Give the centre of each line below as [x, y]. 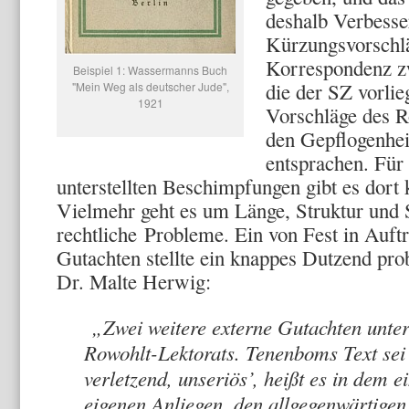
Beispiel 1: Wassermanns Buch [150, 70]
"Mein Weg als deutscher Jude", [150, 86]
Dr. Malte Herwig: [134, 281]
